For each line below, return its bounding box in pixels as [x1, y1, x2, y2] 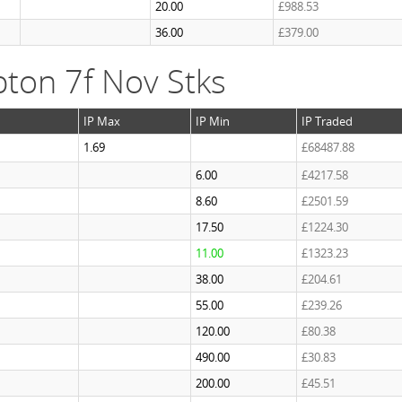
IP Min [196, 113, 230, 129]
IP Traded [301, 113, 353, 129]
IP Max [83, 113, 120, 129]
